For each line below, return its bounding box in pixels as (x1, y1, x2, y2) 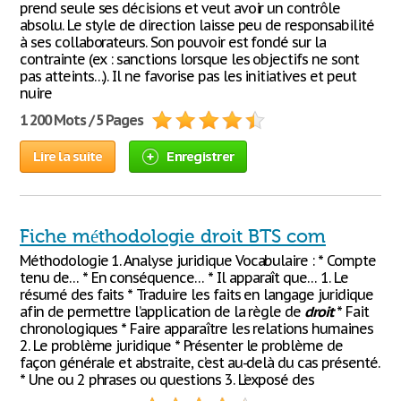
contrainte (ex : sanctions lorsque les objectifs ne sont (20, 50, 359, 68)
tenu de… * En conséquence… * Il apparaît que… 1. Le (20, 269, 348, 286)
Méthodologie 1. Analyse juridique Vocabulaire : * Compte (20, 252, 376, 269)
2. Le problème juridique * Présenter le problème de (20, 337, 343, 354)
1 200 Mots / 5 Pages (20, 111, 144, 129)
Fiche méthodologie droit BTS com (20, 226, 326, 247)
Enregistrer (166, 148, 234, 165)
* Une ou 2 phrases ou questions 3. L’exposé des (20, 371, 315, 388)
